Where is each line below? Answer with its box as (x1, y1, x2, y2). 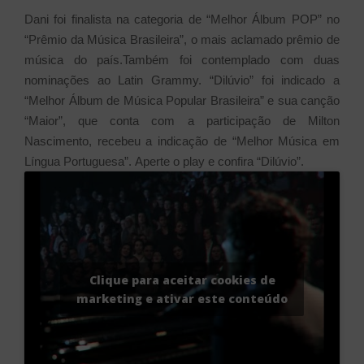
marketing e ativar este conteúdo (76, 291, 288, 307)
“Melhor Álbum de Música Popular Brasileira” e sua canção (24, 93, 340, 107)
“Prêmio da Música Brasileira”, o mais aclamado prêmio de (24, 32, 340, 46)
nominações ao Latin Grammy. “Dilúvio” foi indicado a (24, 72, 340, 87)
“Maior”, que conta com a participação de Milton (24, 113, 340, 128)
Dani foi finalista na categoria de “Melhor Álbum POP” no (24, 11, 340, 26)
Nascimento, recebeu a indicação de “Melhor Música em (24, 133, 340, 148)
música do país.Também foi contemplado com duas (24, 52, 340, 67)
